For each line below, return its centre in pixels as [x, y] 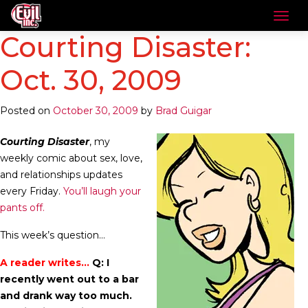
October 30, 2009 [96, 111]
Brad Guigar [184, 111]
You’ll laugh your [102, 191]
